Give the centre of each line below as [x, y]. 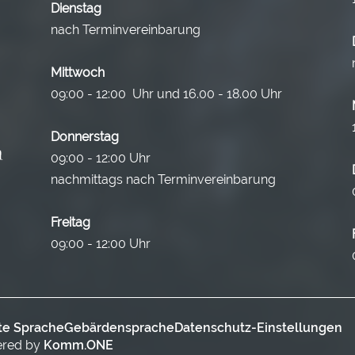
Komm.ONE [78, 345]
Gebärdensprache [119, 327]
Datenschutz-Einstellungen [258, 327]
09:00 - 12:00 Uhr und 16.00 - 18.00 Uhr [166, 94]
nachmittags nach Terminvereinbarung [166, 179]
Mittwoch [78, 72]
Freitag [71, 222]
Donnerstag [85, 136]
